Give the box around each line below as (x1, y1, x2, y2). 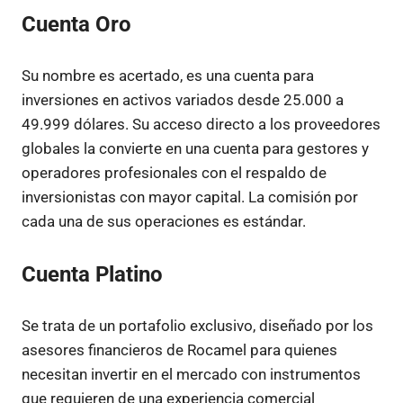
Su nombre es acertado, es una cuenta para (22, 67, 314, 85)
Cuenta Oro (22, 11, 131, 37)
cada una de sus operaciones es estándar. (22, 212, 306, 230)
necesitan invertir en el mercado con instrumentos (22, 365, 361, 383)
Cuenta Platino (22, 261, 163, 287)
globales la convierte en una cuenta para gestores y (22, 139, 369, 157)
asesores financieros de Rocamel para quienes (22, 341, 337, 359)
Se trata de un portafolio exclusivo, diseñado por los (22, 317, 373, 335)
